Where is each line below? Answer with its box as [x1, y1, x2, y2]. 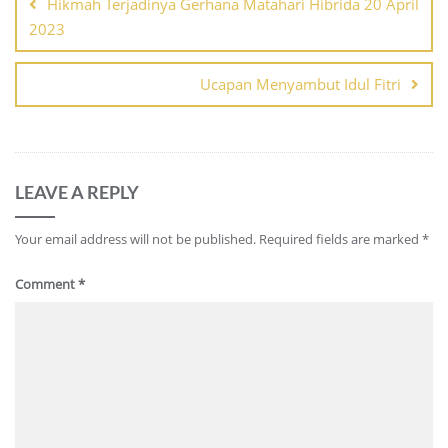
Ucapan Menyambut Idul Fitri [200, 74, 401, 95]
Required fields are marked [259, 230, 422, 249]
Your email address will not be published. [15, 230, 256, 249]
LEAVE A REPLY [15, 181, 139, 204]
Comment [15, 275, 78, 294]
